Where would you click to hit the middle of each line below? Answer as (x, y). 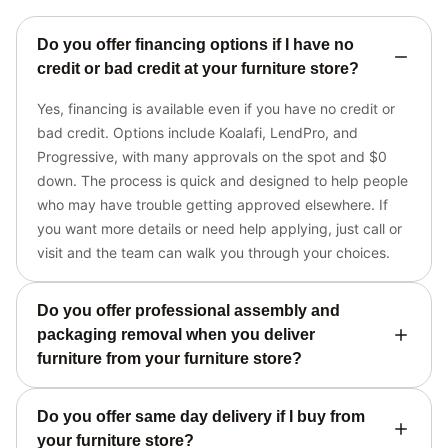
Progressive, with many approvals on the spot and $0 (212, 156)
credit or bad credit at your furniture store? (198, 68)
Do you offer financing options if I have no (195, 44)
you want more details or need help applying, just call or (219, 228)
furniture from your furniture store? (169, 358)
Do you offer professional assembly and (188, 310)
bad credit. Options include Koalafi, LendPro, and (197, 132)
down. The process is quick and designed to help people (222, 180)
